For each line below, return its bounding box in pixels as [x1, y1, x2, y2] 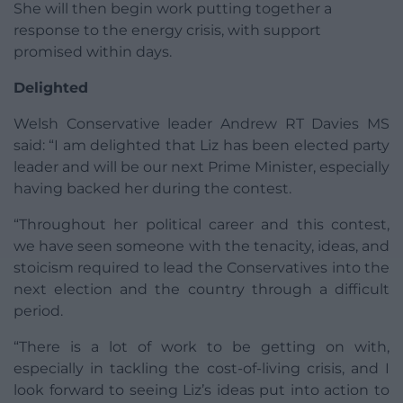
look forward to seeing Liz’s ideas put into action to [13, 381, 390, 399]
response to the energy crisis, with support [13, 21, 321, 39]
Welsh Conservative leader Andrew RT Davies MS [13, 114, 390, 132]
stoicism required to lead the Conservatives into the [13, 258, 390, 276]
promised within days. [13, 42, 172, 60]
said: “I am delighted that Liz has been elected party [13, 136, 390, 154]
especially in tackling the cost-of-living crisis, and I [13, 359, 390, 377]
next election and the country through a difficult [13, 280, 390, 298]
